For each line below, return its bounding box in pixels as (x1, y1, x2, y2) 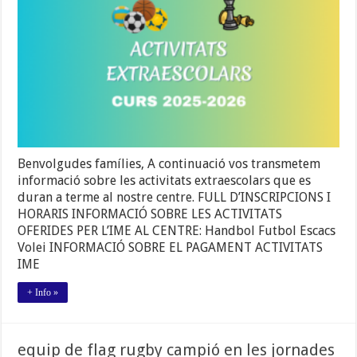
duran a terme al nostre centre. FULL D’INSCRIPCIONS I (18, 189, 331, 205)
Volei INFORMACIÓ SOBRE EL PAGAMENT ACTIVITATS (18, 239, 324, 255)
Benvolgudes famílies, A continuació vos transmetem (18, 155, 321, 171)
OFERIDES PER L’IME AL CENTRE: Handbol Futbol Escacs (18, 222, 336, 238)
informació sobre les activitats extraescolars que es (18, 172, 312, 188)
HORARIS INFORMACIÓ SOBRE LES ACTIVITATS (18, 206, 283, 222)
